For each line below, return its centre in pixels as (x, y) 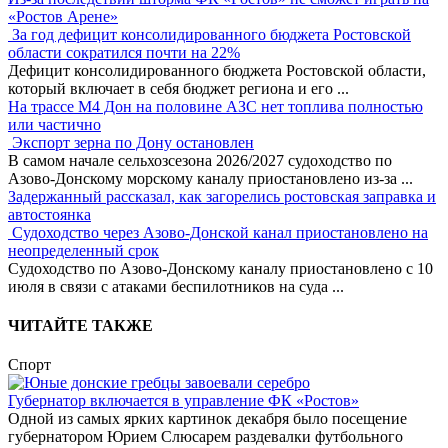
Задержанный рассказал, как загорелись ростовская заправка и (222, 196)
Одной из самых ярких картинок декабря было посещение (207, 419)
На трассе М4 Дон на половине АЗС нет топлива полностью (215, 106)
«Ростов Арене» (63, 16)
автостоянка (49, 214)
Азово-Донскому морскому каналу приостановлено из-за (204, 178)
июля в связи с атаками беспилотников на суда (170, 286)
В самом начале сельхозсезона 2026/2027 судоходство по (200, 160)
